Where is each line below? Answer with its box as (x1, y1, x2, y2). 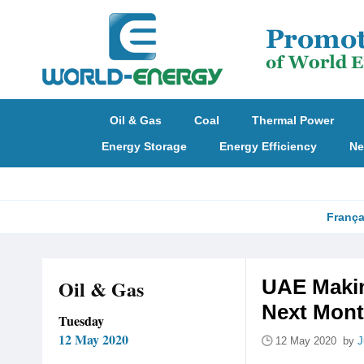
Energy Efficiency (219, 140, 317, 153)
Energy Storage (101, 140, 187, 153)
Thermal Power (252, 114, 334, 127)
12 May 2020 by (275, 335, 357, 347)
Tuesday (58, 311, 104, 330)
